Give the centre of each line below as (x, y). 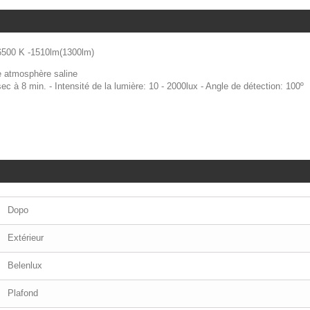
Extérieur (26, 238)
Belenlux (25, 266)
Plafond (23, 293)
